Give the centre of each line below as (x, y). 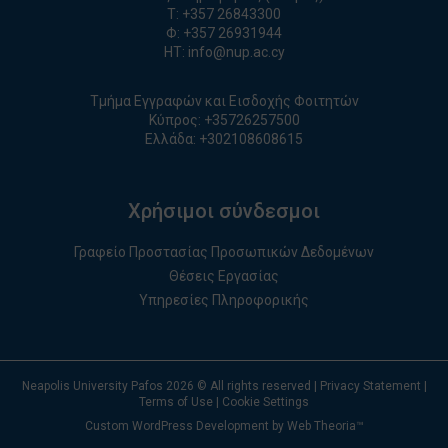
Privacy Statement (370, 385)
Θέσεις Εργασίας (224, 275)
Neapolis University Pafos (93, 385)
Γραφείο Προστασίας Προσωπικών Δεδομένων (224, 251)
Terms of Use (176, 401)
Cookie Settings (265, 401)
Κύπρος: (176, 119)
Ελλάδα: (172, 138)
